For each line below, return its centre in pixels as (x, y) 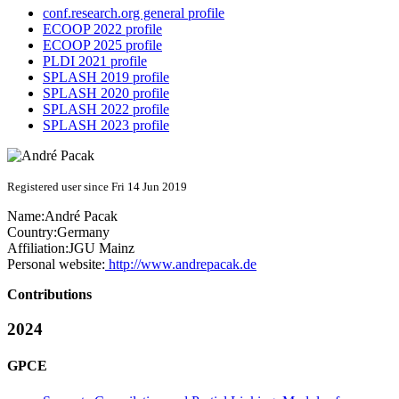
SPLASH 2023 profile (106, 126)
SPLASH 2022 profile (106, 110)
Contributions (49, 295)
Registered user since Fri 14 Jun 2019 (97, 187)
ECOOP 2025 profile (102, 45)
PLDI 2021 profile (95, 61)
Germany (83, 232)
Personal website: (56, 265)
